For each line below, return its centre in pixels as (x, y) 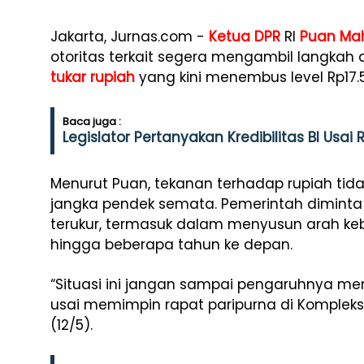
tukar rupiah (93, 77)
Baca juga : (92, 121)
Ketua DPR (245, 37)
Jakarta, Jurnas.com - (130, 37)
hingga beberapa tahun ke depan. (171, 245)
